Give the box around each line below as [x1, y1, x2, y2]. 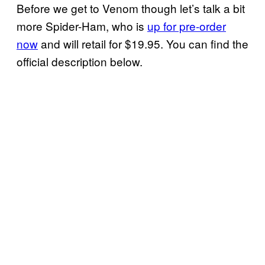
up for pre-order [147, 17, 226, 34]
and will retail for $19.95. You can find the [38, 35, 248, 51]
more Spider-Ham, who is [17, 17, 147, 34]
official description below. [17, 53, 143, 69]
